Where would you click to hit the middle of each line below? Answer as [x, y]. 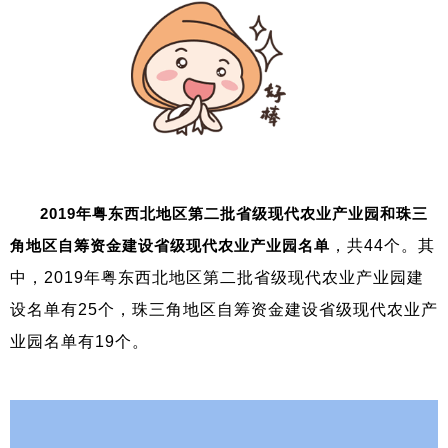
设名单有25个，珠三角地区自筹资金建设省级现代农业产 [224, 309]
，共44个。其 [382, 245]
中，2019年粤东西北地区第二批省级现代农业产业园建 [217, 277]
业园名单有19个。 [79, 341]
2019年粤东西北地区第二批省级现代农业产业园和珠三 [234, 213]
